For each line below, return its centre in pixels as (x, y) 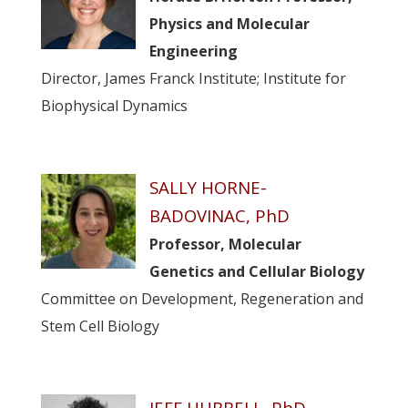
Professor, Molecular (225, 244)
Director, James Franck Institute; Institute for (193, 78)
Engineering (193, 51)
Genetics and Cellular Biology (256, 271)
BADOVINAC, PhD (219, 215)
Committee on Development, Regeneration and (202, 298)
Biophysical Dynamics (114, 105)
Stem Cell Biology (100, 326)
